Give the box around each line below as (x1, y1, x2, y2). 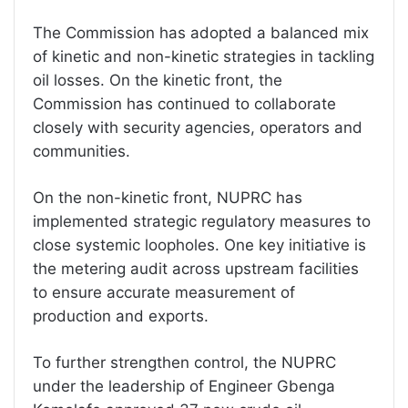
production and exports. (33, 307, 209, 325)
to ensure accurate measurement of (33, 283, 295, 301)
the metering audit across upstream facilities (33, 260, 359, 278)
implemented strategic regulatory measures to (33, 212, 371, 230)
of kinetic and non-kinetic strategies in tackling (33, 47, 374, 66)
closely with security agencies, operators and (33, 118, 362, 137)
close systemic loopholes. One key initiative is (33, 236, 366, 254)
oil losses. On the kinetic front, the (33, 71, 282, 89)
